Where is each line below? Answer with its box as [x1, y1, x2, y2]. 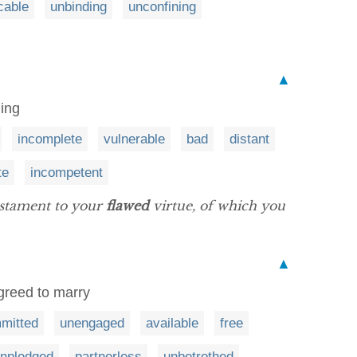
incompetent [30, 164, 103, 180]
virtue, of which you [149, 197, 285, 214]
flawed [106, 197, 149, 214]
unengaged [60, 315, 124, 331]
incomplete [18, 131, 82, 147]
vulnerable [104, 131, 165, 147]
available [146, 315, 198, 331]
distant [229, 131, 269, 147]
